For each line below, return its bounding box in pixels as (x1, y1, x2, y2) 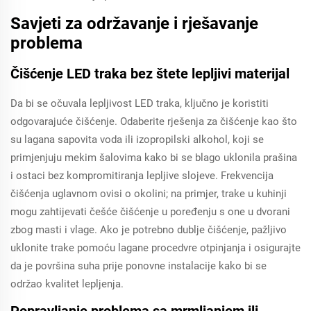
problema (10, 33, 83, 53)
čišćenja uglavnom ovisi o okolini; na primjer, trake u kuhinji (10, 187, 287, 200)
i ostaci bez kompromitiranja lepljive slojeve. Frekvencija (10, 169, 274, 182)
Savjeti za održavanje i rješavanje (10, 14, 258, 33)
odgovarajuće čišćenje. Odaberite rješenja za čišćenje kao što (10, 115, 297, 128)
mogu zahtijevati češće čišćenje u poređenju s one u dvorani (10, 205, 290, 218)
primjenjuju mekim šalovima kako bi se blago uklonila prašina (10, 151, 297, 164)
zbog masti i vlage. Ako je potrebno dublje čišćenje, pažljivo (10, 224, 287, 236)
